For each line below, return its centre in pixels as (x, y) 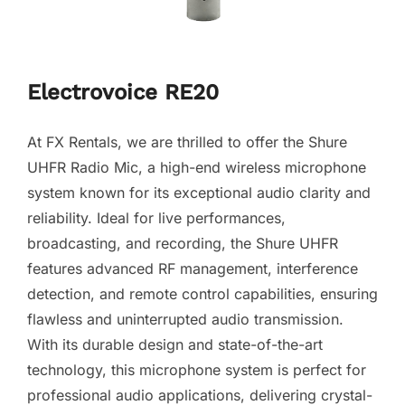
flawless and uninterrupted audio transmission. (185, 319)
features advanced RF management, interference (193, 268)
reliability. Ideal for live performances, (156, 217)
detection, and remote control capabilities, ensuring (202, 293)
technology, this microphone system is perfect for (197, 369)
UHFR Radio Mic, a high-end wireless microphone (197, 167)
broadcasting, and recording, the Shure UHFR (183, 243)
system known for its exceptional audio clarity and (199, 192)
